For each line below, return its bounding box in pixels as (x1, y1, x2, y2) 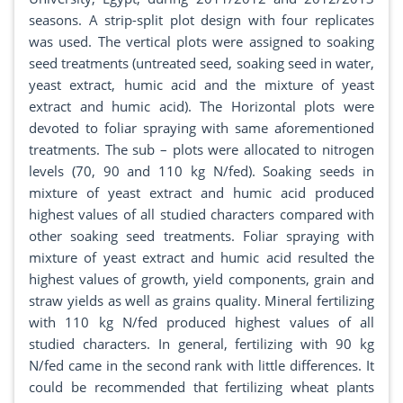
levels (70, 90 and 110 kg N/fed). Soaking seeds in (29, 162, 374, 181)
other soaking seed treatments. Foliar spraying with (29, 227, 374, 246)
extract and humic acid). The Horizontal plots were (29, 97, 374, 116)
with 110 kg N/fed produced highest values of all (29, 313, 374, 332)
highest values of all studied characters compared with (29, 205, 374, 224)
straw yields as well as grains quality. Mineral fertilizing (29, 291, 374, 310)
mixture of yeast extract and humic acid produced (29, 184, 374, 202)
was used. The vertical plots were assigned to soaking (29, 32, 374, 51)
